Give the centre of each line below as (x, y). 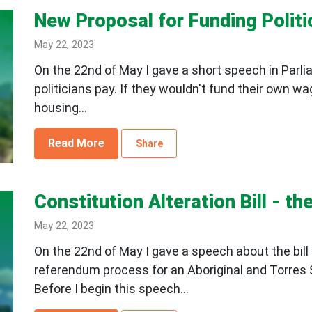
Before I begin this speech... (111, 288)
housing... (60, 107)
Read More (77, 143)
